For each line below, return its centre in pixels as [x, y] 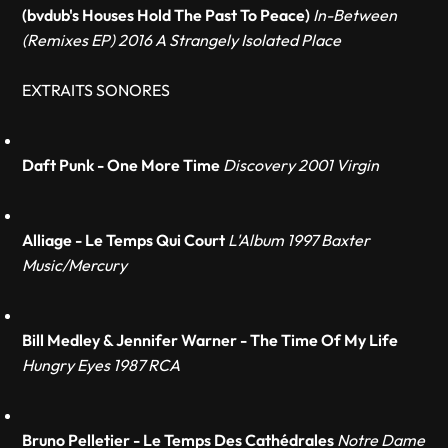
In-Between [355, 15]
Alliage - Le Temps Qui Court [124, 240]
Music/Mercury [75, 265]
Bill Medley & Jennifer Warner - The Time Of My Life [210, 340]
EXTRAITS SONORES [96, 90]
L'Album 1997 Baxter [299, 240]
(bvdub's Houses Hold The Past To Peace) [166, 15]
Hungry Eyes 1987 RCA [101, 365]
